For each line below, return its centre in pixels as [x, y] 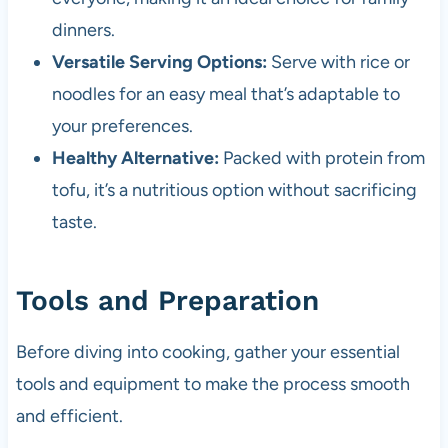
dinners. [83, 29]
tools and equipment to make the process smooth [212, 383]
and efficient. [69, 415]
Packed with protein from [321, 157]
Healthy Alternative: [135, 157]
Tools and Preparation [167, 300]
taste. [74, 221]
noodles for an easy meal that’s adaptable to [225, 93]
